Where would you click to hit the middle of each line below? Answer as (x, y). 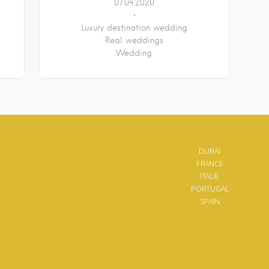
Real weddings (134, 40)
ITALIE (210, 176)
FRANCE (210, 163)
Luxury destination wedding (134, 27)
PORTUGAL (210, 189)
